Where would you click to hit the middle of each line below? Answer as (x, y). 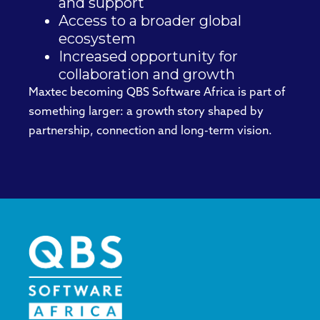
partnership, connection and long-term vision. (150, 132)
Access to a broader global (150, 21)
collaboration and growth (147, 75)
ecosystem (97, 39)
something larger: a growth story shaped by (146, 112)
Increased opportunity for (148, 57)
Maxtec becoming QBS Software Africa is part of (157, 93)
